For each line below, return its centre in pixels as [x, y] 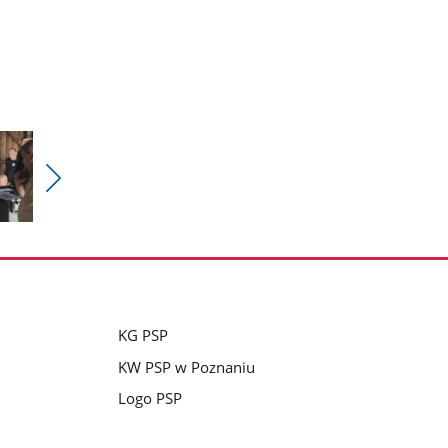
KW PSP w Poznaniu [186, 366]
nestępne [84, 225]
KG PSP [142, 334]
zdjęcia [76, 246]
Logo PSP [149, 398]
